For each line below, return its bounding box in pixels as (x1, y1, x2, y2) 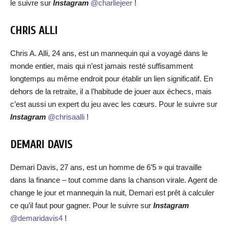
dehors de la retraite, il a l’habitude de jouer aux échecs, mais (10, 87, 212, 96)
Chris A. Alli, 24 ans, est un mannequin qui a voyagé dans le (10, 49, 208, 58)
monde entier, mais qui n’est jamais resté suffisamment (10, 62, 193, 70)
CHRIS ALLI (10, 24, 58, 37)
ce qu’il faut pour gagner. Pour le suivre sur (10, 201, 153, 210)
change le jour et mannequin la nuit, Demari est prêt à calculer (10, 188, 214, 197)
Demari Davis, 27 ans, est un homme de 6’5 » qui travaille (10, 163, 202, 172)
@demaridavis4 (10, 214, 63, 222)
